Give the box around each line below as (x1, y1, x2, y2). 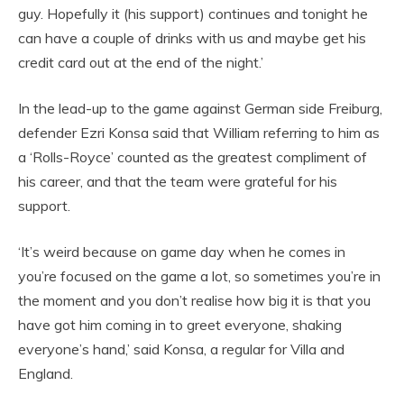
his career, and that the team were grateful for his (18, 171, 337, 190)
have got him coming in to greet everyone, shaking (18, 315, 342, 334)
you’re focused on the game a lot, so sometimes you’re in (18, 266, 381, 285)
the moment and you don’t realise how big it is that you (18, 290, 371, 309)
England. (18, 363, 73, 382)
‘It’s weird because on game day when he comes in (18, 242, 345, 261)
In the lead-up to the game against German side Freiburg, (18, 98, 382, 117)
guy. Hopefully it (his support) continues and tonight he (18, 4, 368, 23)
